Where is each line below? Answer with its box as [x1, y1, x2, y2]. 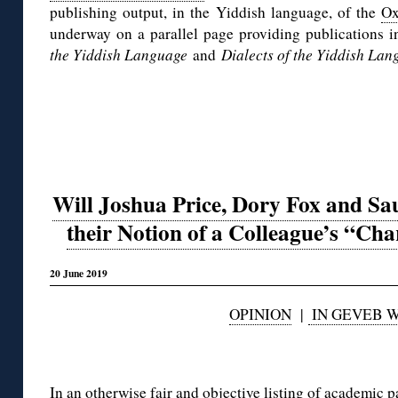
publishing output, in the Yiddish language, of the [50, 2, 382, 23]
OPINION [228, 304, 291, 325]
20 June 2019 [50, 265, 107, 281]
